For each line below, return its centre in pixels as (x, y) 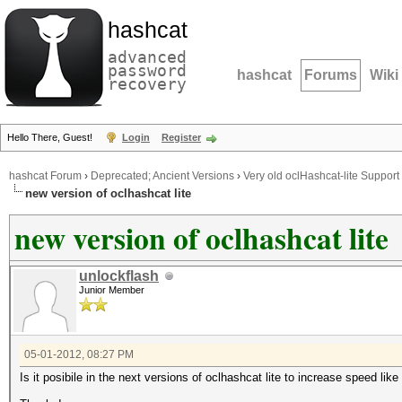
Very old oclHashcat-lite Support (321, 176)
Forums (331, 75)
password (147, 70)
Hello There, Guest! (51, 137)
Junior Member (112, 290)
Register (181, 137)
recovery (147, 84)
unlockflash (119, 276)
